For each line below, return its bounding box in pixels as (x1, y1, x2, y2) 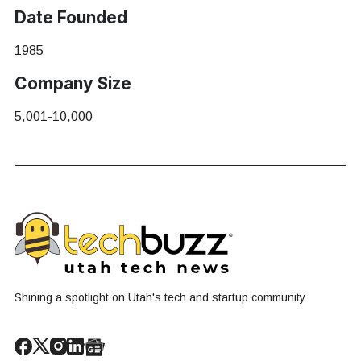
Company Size (15, 73, 131, 93)
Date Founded (15, 6, 127, 27)
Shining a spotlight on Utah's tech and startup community (15, 290, 305, 304)
